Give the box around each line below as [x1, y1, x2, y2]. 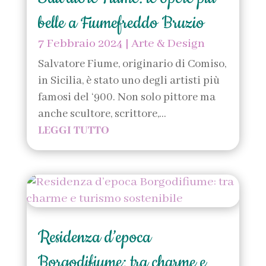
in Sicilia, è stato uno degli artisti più [37, 74, 220, 88]
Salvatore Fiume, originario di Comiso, [37, 57, 226, 72]
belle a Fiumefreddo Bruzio [37, 11, 204, 35]
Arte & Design [131, 36, 205, 52]
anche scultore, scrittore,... [37, 107, 166, 122]
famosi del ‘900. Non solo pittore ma [37, 90, 216, 105]
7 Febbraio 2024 [37, 36, 123, 52]
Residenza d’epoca [37, 226, 151, 249]
